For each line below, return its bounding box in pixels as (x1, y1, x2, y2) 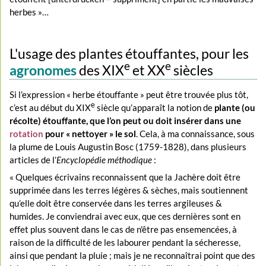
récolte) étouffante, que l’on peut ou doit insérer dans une (9, 115, 242, 126)
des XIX (77, 61, 125, 78)
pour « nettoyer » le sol (43, 128, 137, 139)
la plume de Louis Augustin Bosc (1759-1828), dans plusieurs (9, 141, 247, 152)
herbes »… (9, 6, 49, 17)
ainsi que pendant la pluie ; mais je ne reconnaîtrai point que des (9, 250, 256, 261)
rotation (9, 128, 44, 139)
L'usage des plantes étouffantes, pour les (9, 45, 249, 62)
